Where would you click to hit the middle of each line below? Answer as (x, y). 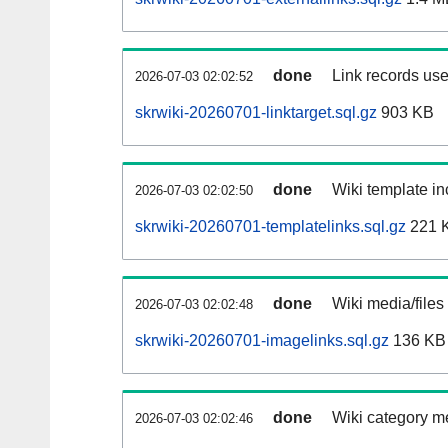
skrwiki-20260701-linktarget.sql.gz (256, 113)
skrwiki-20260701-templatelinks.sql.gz (270, 227)
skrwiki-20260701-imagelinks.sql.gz (262, 341)
